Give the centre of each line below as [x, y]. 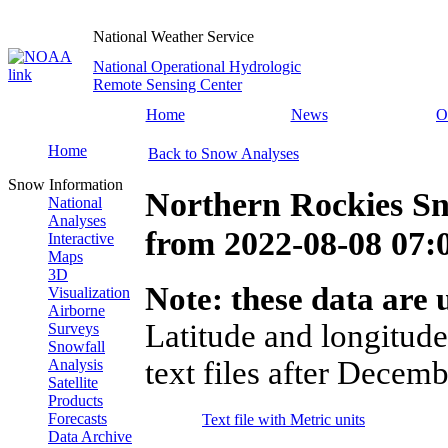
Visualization [89, 292]
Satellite [73, 382]
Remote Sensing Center [167, 84]
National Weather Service [173, 36]
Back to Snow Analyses [223, 153]
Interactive [81, 238]
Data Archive [90, 436]
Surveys [73, 328]
